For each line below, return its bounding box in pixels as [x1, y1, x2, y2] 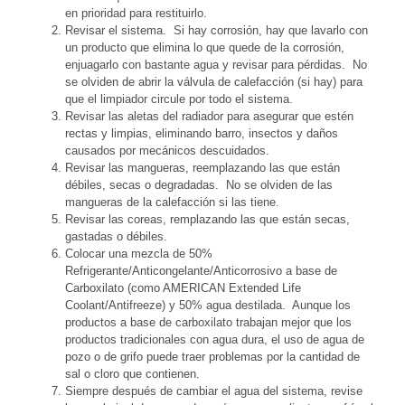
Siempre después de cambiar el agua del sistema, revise [65, 384, 363, 399]
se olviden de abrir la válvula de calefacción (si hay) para [65, 75, 363, 89]
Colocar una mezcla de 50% [65, 247, 212, 261]
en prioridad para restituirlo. [65, 6, 207, 21]
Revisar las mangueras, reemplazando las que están [65, 161, 340, 175]
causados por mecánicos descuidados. [65, 144, 269, 158]
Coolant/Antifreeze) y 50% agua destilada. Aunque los [65, 298, 351, 313]
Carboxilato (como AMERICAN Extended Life [65, 281, 301, 296]
